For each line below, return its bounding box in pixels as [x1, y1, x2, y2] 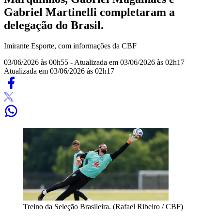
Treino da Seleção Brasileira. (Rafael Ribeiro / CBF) [23, 202, 183, 211]
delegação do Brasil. [4, 18, 104, 31]
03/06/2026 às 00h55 [4, 58, 70, 66]
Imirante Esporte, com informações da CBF [4, 41, 137, 50]
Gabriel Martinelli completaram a [4, 5, 175, 18]
